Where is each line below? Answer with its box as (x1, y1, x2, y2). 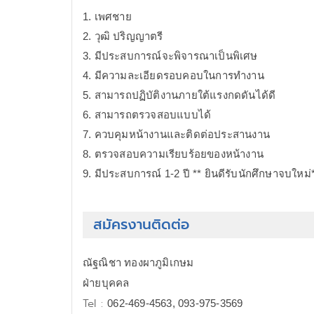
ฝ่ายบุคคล (83, 277, 130, 289)
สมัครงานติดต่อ (93, 214, 189, 235)
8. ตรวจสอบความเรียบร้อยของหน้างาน (83, 148, 264, 160)
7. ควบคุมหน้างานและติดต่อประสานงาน (83, 128, 270, 140)
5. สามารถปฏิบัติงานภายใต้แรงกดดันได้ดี (83, 89, 276, 101)
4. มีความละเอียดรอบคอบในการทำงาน (83, 69, 264, 81)
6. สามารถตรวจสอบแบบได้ (83, 109, 212, 121)
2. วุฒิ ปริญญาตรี (83, 30, 170, 42)
